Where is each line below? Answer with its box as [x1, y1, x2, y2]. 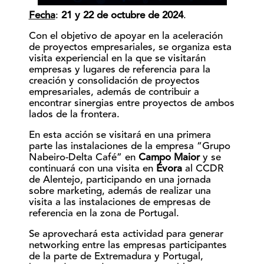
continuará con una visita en [28, 161, 156, 176]
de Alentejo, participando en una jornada [28, 172, 211, 187]
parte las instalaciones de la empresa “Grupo [28, 138, 230, 154]
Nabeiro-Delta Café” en [28, 150, 138, 165]
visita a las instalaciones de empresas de [28, 194, 210, 210]
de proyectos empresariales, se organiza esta [28, 39, 232, 55]
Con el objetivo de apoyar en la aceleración [28, 28, 223, 44]
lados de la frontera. [28, 107, 120, 122]
